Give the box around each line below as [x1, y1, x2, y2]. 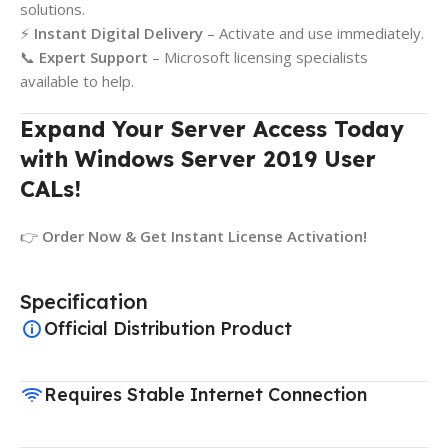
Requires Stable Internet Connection [44, 383, 367, 407]
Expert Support [39, 47, 148, 68]
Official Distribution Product [44, 317, 292, 341]
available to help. [20, 71, 134, 92]
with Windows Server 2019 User [20, 145, 376, 174]
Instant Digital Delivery [34, 23, 203, 44]
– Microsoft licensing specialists [148, 47, 368, 68]
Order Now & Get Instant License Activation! [42, 226, 367, 247]
